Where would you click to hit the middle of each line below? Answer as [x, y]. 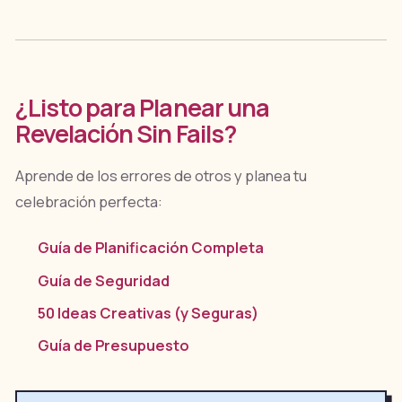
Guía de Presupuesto [114, 346]
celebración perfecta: [88, 201]
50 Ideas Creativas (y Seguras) [149, 313]
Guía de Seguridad [104, 280]
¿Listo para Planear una [142, 107]
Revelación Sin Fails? [125, 133]
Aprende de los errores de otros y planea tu [161, 175]
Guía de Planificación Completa [151, 248]
